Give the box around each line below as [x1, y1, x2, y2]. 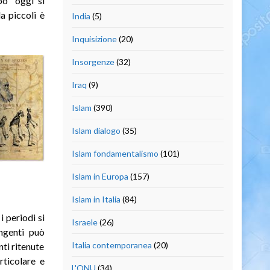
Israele [71, 216, 98, 227]
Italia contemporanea [71, 239, 152, 250]
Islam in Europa [71, 171, 128, 181]
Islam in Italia [71, 193, 121, 204]
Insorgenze [71, 56, 115, 67]
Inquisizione [71, 33, 117, 44]
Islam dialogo [71, 125, 121, 136]
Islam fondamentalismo [71, 148, 159, 159]
